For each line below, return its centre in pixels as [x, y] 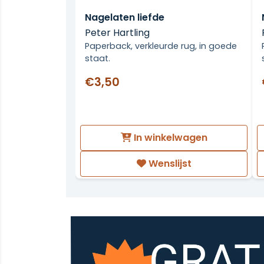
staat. [98, 58]
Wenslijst [169, 163]
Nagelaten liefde [125, 17]
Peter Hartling [117, 32]
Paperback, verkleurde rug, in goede [161, 46]
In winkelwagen [169, 138]
